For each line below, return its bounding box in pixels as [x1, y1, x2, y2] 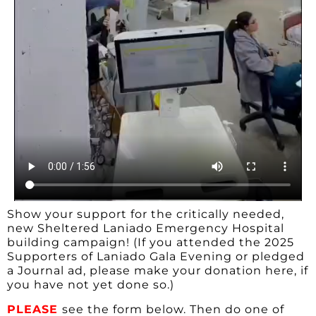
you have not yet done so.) [7, 278, 178, 292]
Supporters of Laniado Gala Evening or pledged [7, 250, 305, 264]
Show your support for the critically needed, [7, 207, 284, 221]
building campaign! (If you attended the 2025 [7, 236, 294, 250]
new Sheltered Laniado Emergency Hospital [7, 221, 284, 236]
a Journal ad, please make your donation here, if [7, 264, 308, 278]
